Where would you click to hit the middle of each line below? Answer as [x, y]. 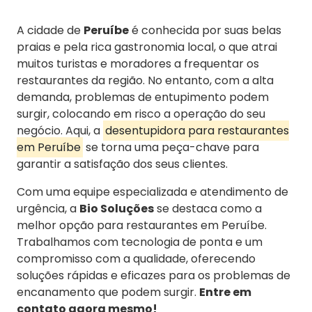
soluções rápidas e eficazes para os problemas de [154, 276]
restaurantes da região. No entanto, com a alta [145, 81]
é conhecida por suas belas [205, 31]
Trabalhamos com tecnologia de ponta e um [140, 242]
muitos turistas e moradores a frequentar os [138, 64]
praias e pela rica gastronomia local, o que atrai [147, 47]
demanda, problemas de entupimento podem [143, 97]
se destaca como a [208, 209]
